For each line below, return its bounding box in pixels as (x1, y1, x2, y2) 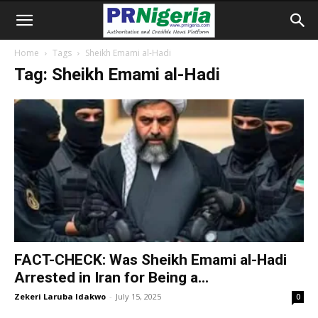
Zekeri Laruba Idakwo (14, 291, 106, 302)
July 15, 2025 (116, 291, 161, 302)
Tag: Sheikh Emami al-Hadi (14, 65, 220, 84)
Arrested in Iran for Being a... (14, 269, 209, 287)
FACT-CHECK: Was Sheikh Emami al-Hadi (14, 251, 287, 269)
